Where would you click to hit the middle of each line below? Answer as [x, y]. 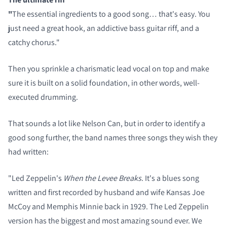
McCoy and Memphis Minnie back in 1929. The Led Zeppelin [108, 206]
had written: [28, 152]
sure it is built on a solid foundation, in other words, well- [104, 83]
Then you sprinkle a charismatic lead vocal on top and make [109, 68]
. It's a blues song [170, 178]
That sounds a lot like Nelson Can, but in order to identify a [107, 123]
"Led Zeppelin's [36, 178]
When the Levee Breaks [102, 178]
